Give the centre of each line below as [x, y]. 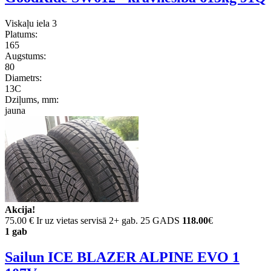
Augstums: [25, 56]
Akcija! [20, 210]
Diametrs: [23, 78]
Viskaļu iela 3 [31, 24]
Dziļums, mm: [32, 100]
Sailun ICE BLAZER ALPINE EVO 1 [122, 257]
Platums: [21, 34]
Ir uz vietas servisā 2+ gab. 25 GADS [108, 221]
